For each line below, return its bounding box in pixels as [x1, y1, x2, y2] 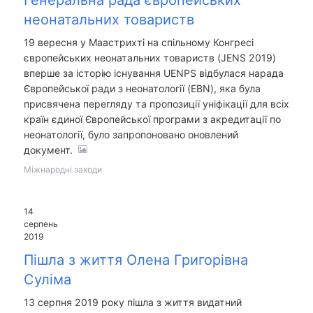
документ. [23, 144, 75, 156]
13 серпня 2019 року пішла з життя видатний [23, 296, 242, 309]
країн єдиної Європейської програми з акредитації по [23, 113, 281, 126]
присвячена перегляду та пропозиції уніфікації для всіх [23, 98, 289, 110]
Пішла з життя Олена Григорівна [23, 252, 248, 269]
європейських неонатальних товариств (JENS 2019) [23, 52, 276, 64]
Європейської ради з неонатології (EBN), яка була [23, 82, 261, 95]
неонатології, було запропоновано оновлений [23, 129, 238, 141]
